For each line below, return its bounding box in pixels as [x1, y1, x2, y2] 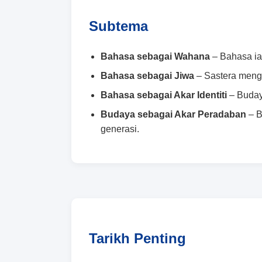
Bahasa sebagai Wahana [101, 51, 210, 61]
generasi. [101, 123, 139, 134]
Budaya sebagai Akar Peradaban [101, 109, 246, 119]
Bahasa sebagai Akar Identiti [101, 89, 227, 100]
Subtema [89, 18, 148, 34]
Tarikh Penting [89, 230, 186, 246]
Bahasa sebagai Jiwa [101, 70, 194, 81]
